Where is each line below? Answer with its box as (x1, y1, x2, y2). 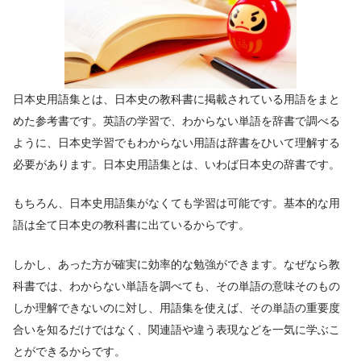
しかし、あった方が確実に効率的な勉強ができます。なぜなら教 (13, 258, 340, 272)
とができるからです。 (13, 345, 126, 359)
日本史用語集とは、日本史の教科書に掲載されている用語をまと (13, 92, 340, 106)
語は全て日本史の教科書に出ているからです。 (13, 218, 250, 232)
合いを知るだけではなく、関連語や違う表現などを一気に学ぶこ (13, 323, 340, 337)
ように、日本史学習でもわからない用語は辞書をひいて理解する (13, 135, 340, 149)
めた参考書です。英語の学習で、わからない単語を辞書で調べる (13, 114, 340, 127)
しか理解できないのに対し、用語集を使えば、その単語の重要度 (13, 301, 340, 315)
